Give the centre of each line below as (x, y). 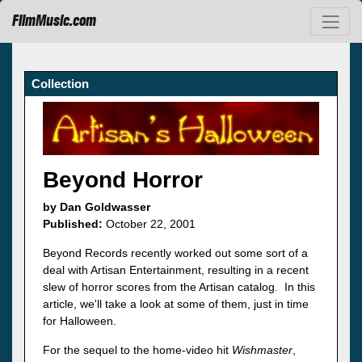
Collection (60, 83)
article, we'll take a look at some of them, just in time (176, 304)
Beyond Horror (123, 180)
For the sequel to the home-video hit (137, 350)
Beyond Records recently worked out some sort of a (175, 253)
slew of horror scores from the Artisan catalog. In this (179, 287)
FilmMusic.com (54, 21)
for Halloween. (80, 321)
